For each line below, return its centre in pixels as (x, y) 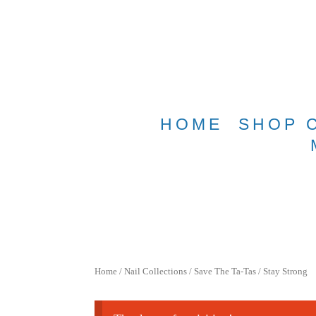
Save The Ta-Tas (225, 272)
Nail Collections (156, 272)
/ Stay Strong (282, 272)
